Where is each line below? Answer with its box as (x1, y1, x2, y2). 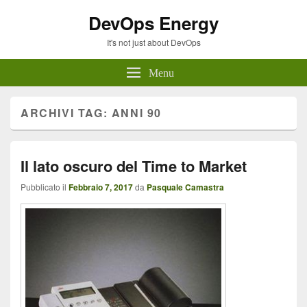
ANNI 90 (111, 105, 162, 121)
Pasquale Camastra (147, 181, 224, 193)
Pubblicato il (21, 181, 69, 193)
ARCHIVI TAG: (21, 105, 112, 121)
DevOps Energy (88, 10, 219, 36)
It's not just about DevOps (106, 36, 201, 48)
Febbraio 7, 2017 (69, 181, 133, 193)
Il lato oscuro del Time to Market (21, 155, 247, 177)
